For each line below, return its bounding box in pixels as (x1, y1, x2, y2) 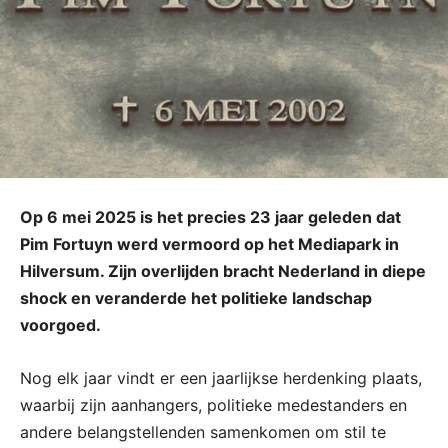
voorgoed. (20, 314, 101, 335)
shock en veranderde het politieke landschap (20, 287, 372, 308)
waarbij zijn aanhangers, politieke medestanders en (20, 394, 407, 415)
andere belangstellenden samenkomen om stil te (20, 421, 386, 442)
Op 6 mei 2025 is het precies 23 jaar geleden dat (20, 206, 401, 227)
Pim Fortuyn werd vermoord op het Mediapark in (20, 233, 399, 254)
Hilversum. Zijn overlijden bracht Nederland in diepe (20, 260, 426, 281)
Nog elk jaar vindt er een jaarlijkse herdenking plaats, (20, 367, 422, 388)
